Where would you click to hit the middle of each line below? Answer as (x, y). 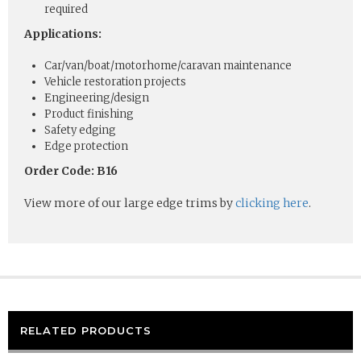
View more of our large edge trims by (130, 203)
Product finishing (89, 114)
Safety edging (80, 130)
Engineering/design (97, 98)
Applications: (63, 33)
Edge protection (86, 146)
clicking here (272, 203)
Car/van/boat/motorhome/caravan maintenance (168, 65)
